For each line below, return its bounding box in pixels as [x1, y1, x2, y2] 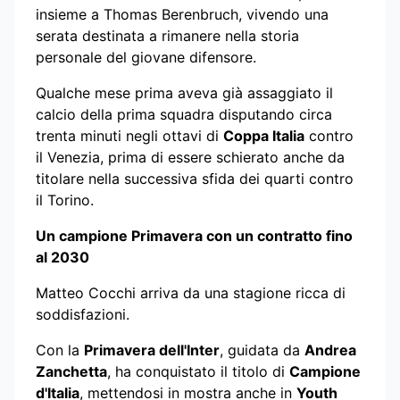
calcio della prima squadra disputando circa [36, 105, 332, 123]
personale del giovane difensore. [36, 48, 256, 66]
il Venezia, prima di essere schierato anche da [36, 148, 345, 166]
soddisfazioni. [36, 305, 129, 323]
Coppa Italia [223, 127, 304, 145]
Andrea [304, 341, 356, 359]
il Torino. [36, 191, 94, 209]
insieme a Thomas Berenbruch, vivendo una [36, 5, 329, 23]
